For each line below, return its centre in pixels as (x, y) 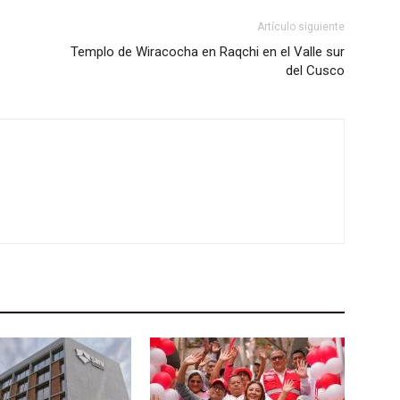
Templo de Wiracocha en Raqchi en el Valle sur (208, 52)
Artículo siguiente (301, 27)
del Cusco (315, 71)
